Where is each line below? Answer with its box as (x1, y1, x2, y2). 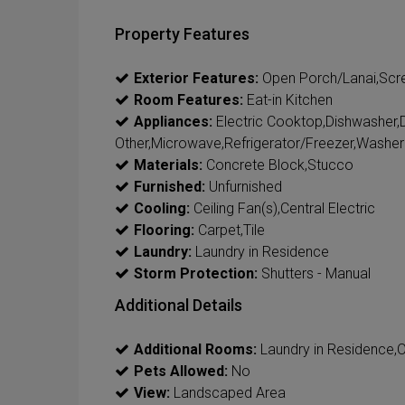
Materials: (134, 155, 202, 174)
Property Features (115, 24, 250, 43)
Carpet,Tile (194, 221, 265, 239)
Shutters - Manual (258, 264, 371, 282)
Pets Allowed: (134, 362, 228, 380)
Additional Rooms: (134, 340, 257, 358)
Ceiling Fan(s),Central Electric (190, 199, 375, 217)
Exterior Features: (134, 69, 259, 87)
